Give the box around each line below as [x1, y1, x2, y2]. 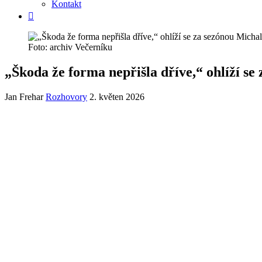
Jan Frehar [5, 91, 43, 102]
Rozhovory [46, 91, 87, 102]
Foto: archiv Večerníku [28, 42, 112, 52]
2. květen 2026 [89, 91, 144, 102]
